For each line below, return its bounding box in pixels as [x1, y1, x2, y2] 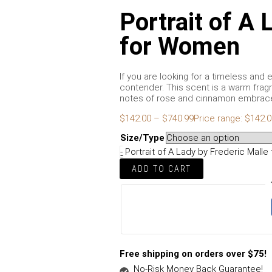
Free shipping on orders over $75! [120, 248, 267, 259]
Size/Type [120, 132, 165, 143]
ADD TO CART [132, 163, 192, 174]
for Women [120, 32, 240, 61]
